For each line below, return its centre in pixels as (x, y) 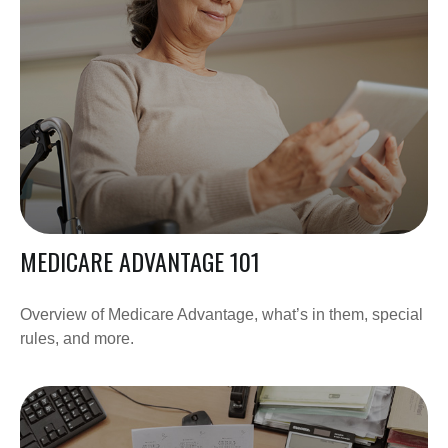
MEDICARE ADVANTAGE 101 (140, 260)
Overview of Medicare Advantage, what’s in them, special (221, 314)
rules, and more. (77, 338)
